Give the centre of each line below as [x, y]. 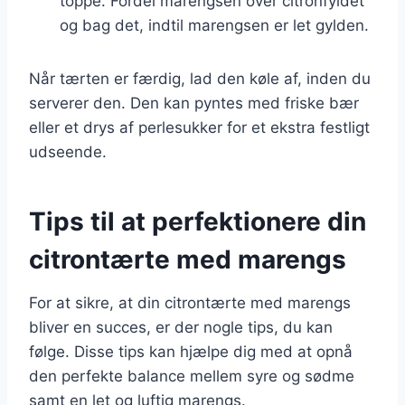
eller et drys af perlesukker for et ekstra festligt [199, 127]
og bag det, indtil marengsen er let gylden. [214, 25]
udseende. [68, 151]
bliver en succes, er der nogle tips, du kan [181, 327]
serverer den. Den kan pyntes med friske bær [194, 103]
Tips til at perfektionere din [198, 221]
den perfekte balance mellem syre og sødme [192, 376]
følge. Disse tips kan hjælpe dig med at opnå [191, 351]
